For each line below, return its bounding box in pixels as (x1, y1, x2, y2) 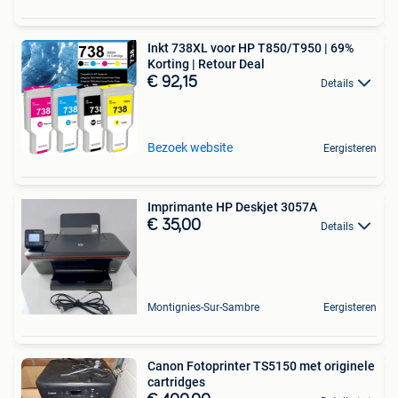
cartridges (147, 374, 205, 389)
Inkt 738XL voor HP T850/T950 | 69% (147, 40, 354, 55)
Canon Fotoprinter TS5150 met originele (147, 358, 375, 373)
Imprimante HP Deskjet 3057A (147, 199, 317, 214)
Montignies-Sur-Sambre (147, 300, 259, 314)
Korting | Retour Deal (147, 56, 265, 71)
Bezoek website (147, 139, 233, 155)
